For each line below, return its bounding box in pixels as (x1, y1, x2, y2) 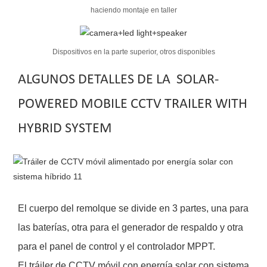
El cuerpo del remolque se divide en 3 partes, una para (18, 203, 249, 213)
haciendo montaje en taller (90, 5, 177, 14)
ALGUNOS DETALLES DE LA (18, 72, 173, 87)
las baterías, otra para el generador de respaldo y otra (18, 222, 243, 232)
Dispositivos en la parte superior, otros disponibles (52, 48, 215, 57)
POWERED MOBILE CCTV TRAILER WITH (18, 97, 247, 111)
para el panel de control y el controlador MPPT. (18, 241, 215, 252)
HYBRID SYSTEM (18, 121, 112, 136)
